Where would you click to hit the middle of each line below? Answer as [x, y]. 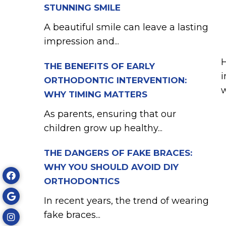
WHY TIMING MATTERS [96, 94]
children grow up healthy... [103, 128]
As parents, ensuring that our [110, 114]
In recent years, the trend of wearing [126, 201]
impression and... [81, 41]
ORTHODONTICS [82, 181]
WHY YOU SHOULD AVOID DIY [111, 167]
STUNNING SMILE [82, 8]
